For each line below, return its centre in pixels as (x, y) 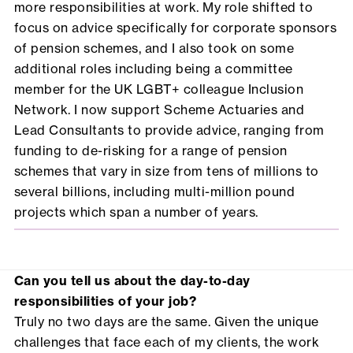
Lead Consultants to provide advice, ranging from (169, 130)
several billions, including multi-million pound (154, 192)
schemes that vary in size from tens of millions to (166, 171)
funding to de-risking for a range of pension (150, 151)
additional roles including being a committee (153, 69)
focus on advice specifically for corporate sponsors (175, 28)
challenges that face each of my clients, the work (167, 342)
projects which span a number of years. (136, 212)
